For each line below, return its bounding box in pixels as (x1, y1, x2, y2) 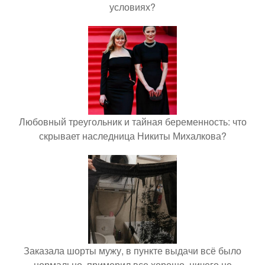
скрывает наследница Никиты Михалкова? (38, 129, 227, 143)
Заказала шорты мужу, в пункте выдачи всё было (24, 244, 241, 257)
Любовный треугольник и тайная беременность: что (18, 115, 247, 128)
